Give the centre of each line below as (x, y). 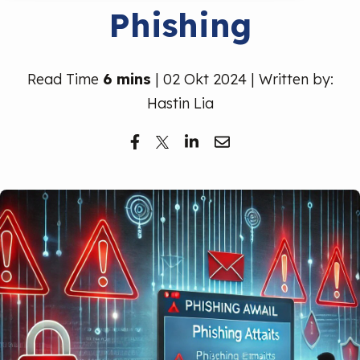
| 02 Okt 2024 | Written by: (242, 79)
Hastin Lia (180, 103)
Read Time (65, 79)
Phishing (180, 25)
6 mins (127, 79)
